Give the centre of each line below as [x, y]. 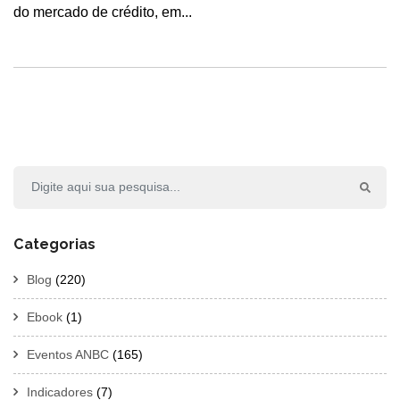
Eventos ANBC [68, 354]
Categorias [54, 244]
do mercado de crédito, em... [103, 12]
